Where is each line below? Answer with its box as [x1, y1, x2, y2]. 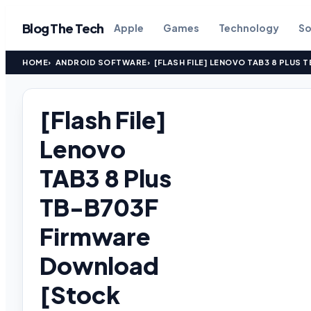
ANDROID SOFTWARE [55, 58, 147, 67]
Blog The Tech [22, 19, 104, 36]
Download [40, 251, 159, 280]
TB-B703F [40, 192, 158, 222]
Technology [218, 22, 279, 34]
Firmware [40, 221, 151, 251]
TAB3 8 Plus [40, 163, 171, 193]
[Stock [40, 280, 120, 310]
